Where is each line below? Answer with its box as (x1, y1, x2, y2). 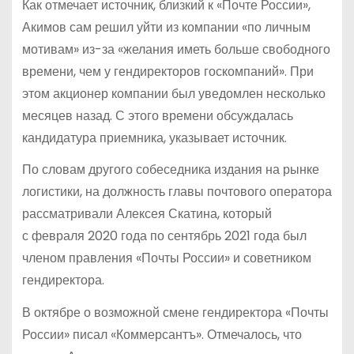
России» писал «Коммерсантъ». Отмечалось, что (21, 326, 302, 345)
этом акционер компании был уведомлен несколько (21, 84, 326, 103)
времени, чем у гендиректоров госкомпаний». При (21, 62, 314, 81)
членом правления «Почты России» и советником (21, 249, 311, 268)
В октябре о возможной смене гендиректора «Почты (21, 303, 329, 322)
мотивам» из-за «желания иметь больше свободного (21, 40, 330, 58)
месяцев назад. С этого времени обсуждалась (21, 106, 293, 125)
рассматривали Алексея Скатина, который (21, 205, 272, 224)
